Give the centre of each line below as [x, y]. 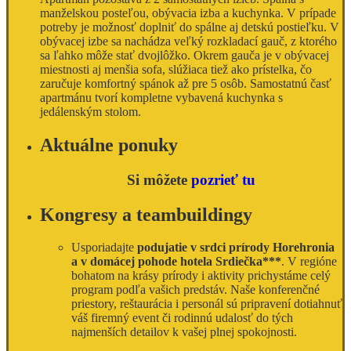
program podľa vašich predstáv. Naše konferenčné [195, 290]
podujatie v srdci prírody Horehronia [236, 248]
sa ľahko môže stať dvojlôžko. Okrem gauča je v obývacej [185, 55]
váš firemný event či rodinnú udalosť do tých [182, 318]
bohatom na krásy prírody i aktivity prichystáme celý [201, 276]
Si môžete [159, 179]
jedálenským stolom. [90, 111]
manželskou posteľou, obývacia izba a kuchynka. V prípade [188, 13]
